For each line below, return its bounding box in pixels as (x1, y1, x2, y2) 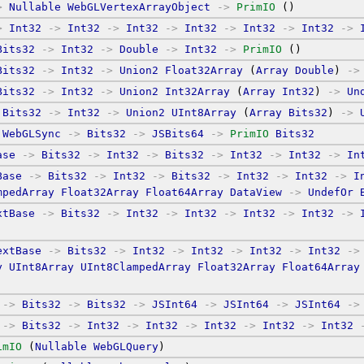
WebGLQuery (93, 340, 158, 353)
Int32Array (165, 84, 230, 97)
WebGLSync (2, 127, 61, 140)
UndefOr (308, 185, 353, 198)
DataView (230, 185, 282, 198)
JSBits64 (152, 127, 204, 140)
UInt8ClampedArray (80, 260, 191, 273)
